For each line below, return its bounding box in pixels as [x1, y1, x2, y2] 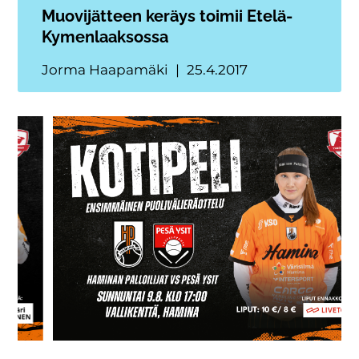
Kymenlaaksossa [42, 27, 169, 47]
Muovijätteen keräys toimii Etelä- [42, 6, 293, 26]
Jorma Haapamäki [42, 62, 172, 79]
